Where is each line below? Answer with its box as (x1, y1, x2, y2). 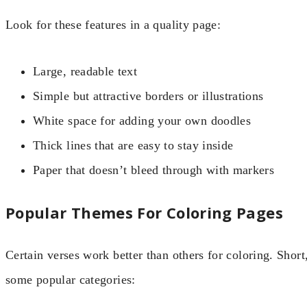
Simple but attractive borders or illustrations (33, 89, 264, 103)
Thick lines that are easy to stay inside (33, 138, 234, 152)
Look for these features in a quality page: (5, 17, 221, 32)
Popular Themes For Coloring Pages (5, 202, 283, 223)
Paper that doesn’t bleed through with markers (33, 163, 275, 177)
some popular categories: (5, 273, 136, 286)
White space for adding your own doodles (33, 114, 251, 127)
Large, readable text (33, 64, 138, 78)
